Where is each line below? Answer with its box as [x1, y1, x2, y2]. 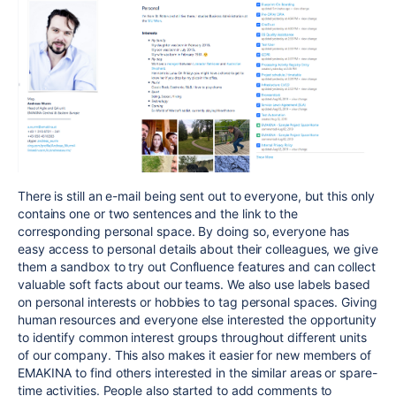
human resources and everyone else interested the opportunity [18, 311, 377, 327]
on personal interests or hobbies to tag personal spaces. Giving [18, 293, 377, 309]
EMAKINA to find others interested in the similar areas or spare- [18, 364, 377, 380]
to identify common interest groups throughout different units [18, 329, 367, 345]
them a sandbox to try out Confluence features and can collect [18, 258, 376, 274]
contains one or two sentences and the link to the [18, 205, 298, 221]
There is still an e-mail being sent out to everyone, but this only [18, 187, 375, 203]
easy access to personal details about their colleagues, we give [18, 240, 378, 256]
